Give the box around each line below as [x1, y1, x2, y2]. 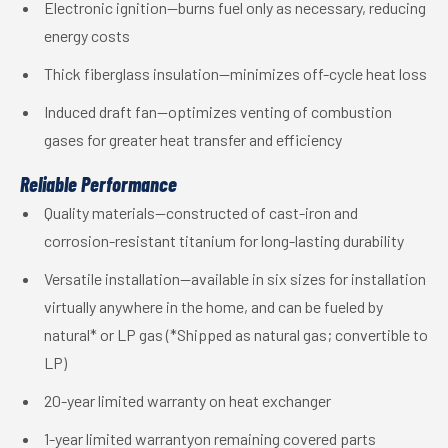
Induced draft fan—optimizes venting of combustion [44, 102, 392, 121]
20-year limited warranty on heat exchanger [44, 391, 331, 410]
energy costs [44, 26, 130, 45]
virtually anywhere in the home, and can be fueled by [44, 297, 383, 316]
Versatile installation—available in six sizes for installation [44, 269, 426, 288]
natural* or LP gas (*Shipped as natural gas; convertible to [44, 325, 428, 344]
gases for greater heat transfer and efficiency [44, 130, 342, 149]
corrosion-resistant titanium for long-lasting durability [44, 231, 404, 250]
